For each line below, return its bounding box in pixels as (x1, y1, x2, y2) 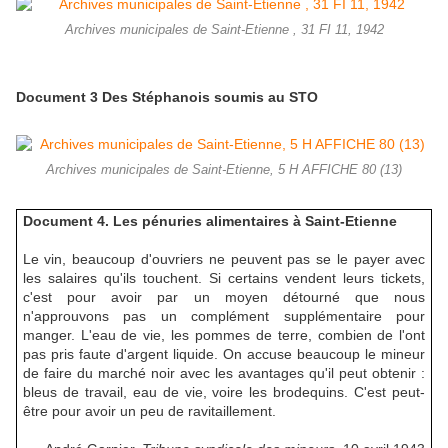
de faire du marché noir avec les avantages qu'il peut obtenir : (22, 364, 426, 381)
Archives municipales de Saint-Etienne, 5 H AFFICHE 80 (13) (46, 163, 402, 178)
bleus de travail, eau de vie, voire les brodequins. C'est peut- (22, 383, 426, 400)
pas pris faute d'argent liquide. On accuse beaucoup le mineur (22, 345, 426, 362)
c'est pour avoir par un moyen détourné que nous (22, 288, 426, 305)
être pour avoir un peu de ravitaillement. (22, 402, 276, 419)
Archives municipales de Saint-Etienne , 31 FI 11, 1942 (64, 23, 384, 38)
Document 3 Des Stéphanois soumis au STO (16, 89, 318, 106)
